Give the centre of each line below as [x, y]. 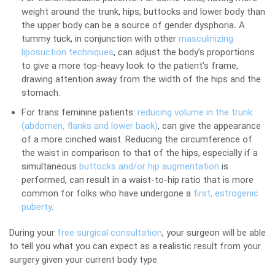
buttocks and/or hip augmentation [149, 166]
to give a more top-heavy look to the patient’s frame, [130, 66]
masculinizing [206, 39]
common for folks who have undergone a [107, 193]
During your [33, 233]
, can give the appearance [209, 126]
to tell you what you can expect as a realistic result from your [135, 246]
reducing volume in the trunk [195, 112]
